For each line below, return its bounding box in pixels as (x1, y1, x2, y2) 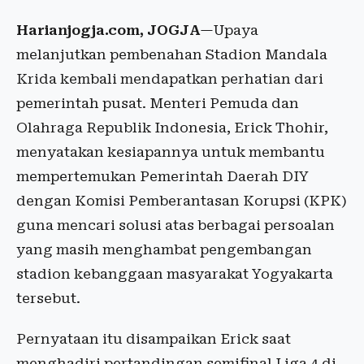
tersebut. (16, 290, 80, 306)
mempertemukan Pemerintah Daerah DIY (16, 168, 309, 184)
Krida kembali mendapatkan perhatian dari (16, 71, 323, 87)
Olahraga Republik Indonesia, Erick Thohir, (16, 119, 328, 136)
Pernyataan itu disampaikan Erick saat (16, 331, 291, 347)
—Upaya (200, 22, 258, 38)
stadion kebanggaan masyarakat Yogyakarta (16, 266, 333, 282)
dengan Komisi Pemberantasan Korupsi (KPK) (16, 193, 347, 209)
